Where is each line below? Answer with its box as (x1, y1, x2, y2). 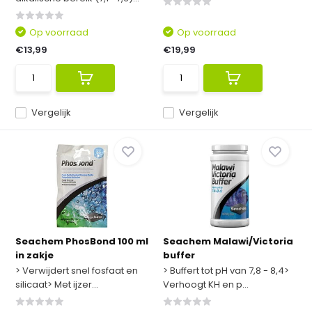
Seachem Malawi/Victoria (163, 235, 293, 248)
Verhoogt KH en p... (163, 278, 249, 291)
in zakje (15, 249, 54, 262)
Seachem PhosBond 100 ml (15, 235, 149, 248)
